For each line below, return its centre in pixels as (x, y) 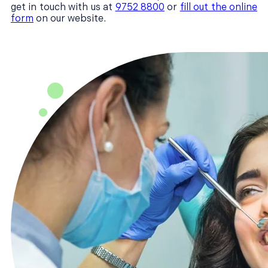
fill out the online (219, 8)
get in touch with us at (63, 8)
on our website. (70, 19)
